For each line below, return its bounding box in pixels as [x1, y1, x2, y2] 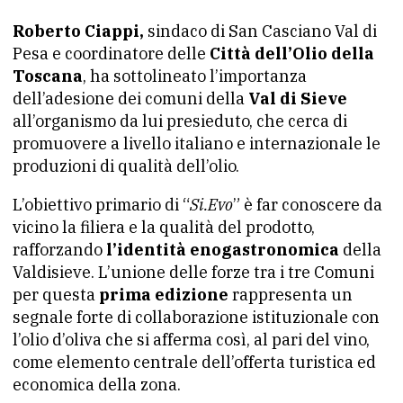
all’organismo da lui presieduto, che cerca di [13, 111, 347, 131]
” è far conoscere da [233, 194, 382, 215]
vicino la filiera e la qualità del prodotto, [13, 217, 315, 237]
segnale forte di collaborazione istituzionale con [13, 307, 380, 327]
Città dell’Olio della [206, 43, 374, 64]
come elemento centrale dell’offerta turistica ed [13, 352, 376, 372]
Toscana [13, 66, 83, 86]
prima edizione [99, 284, 228, 305]
